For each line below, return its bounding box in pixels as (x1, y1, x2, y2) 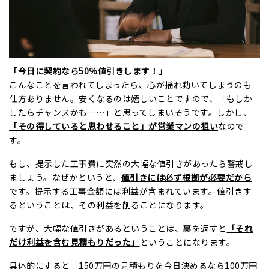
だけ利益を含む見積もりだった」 (9, 236, 140, 249)
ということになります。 (139, 236, 235, 249)
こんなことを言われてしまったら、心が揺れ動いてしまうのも (9, 79, 252, 91)
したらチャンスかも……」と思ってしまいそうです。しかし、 (9, 106, 252, 119)
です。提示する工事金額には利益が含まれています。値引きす (9, 185, 252, 198)
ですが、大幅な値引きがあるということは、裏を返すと (9, 222, 227, 235)
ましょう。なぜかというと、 (9, 171, 121, 184)
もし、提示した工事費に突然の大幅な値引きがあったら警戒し (9, 157, 253, 170)
